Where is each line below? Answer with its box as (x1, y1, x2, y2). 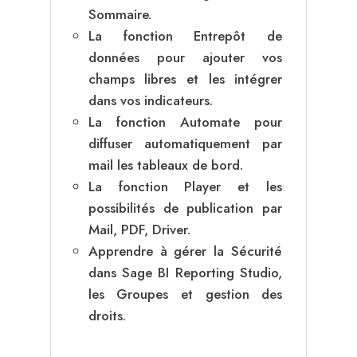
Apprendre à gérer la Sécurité (88, 241, 283, 261)
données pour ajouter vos (88, 47, 283, 67)
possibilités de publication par (88, 198, 283, 218)
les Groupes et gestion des (88, 284, 283, 304)
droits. (88, 305, 126, 325)
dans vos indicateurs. (88, 90, 213, 110)
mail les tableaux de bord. (88, 155, 243, 175)
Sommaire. (88, 4, 151, 24)
